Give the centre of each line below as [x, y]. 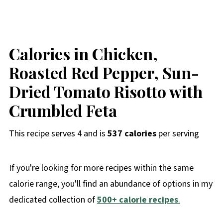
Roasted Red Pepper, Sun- [104, 72]
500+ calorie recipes [137, 200]
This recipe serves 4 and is [58, 133]
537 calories [132, 133]
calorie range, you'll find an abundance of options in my [111, 184]
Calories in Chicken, [83, 53]
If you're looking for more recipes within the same [101, 168]
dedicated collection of [53, 200]
